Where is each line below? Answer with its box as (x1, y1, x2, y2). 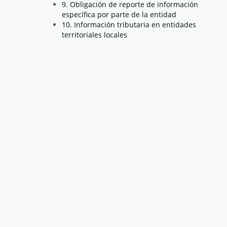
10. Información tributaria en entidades (62, 19, 196, 29)
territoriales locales (62, 29, 127, 40)
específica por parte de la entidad (62, 9, 176, 19)
